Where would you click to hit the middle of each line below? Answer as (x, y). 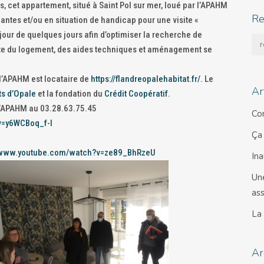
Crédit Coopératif (136, 94)
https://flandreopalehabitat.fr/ (146, 79)
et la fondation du (70, 94)
